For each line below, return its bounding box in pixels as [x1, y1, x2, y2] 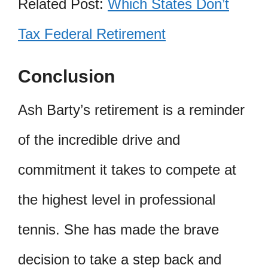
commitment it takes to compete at [18, 162, 236, 178]
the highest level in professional [18, 191, 215, 208]
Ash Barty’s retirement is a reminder [18, 102, 245, 118]
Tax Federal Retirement [18, 26, 166, 42]
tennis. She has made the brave [18, 221, 219, 238]
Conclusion [18, 66, 115, 87]
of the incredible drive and [18, 132, 180, 148]
